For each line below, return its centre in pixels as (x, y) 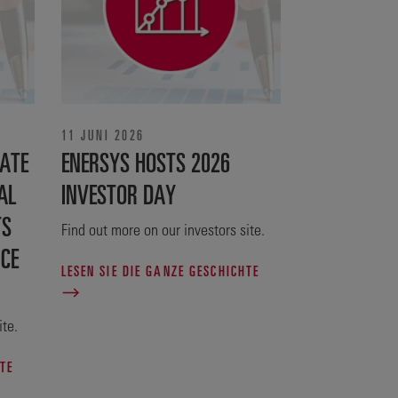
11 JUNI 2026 (103, 135)
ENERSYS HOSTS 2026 (145, 161)
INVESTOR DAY (118, 193)
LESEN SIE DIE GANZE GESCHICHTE (160, 271)
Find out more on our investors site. (163, 229)
